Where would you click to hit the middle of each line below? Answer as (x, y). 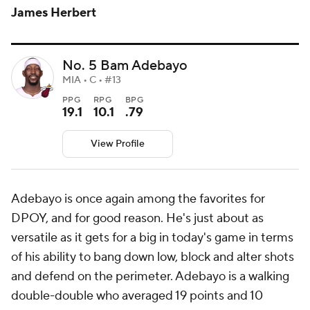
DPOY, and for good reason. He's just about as (137, 219)
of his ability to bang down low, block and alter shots (153, 257)
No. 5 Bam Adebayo (125, 66)
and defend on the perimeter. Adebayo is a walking (150, 277)
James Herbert (54, 13)
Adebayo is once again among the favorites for (138, 199)
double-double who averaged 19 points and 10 (137, 296)
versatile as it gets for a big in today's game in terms (152, 238)
